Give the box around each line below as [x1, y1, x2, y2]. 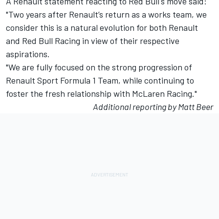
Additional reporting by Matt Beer [93, 101, 213, 112]
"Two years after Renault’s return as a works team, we [6, 9, 207, 20]
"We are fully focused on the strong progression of [6, 62, 192, 73]
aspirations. [6, 48, 50, 60]
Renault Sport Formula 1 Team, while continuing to [6, 75, 194, 86]
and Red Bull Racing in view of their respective [6, 35, 179, 46]
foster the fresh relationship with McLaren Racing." [6, 88, 197, 99]
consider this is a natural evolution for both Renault [6, 22, 198, 33]
